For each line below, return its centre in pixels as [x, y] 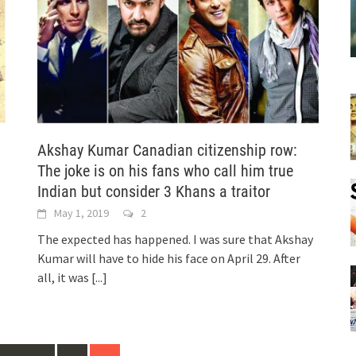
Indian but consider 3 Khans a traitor [154, 191]
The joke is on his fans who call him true [166, 170]
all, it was [65, 277]
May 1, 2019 [82, 213]
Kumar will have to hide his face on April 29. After [169, 258]
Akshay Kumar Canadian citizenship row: [168, 150]
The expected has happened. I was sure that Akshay [176, 239]
